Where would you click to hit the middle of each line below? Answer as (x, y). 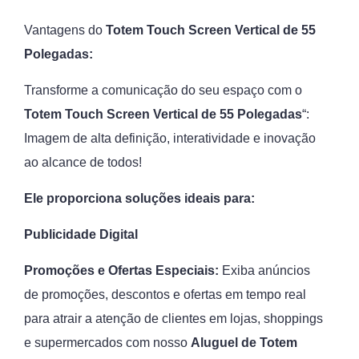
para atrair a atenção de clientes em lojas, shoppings (173, 319)
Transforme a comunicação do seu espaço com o (163, 90)
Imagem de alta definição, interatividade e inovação (170, 138)
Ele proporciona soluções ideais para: (139, 198)
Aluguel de (225, 343)
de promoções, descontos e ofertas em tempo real (165, 294)
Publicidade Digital (81, 234)
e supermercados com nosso (107, 343)
